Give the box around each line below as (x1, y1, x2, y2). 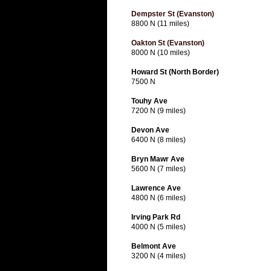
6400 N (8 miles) (131, 135, 186, 145)
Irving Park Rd (131, 213, 180, 222)
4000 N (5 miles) (131, 223, 186, 232)
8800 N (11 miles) (131, 19, 189, 28)
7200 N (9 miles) (131, 106, 186, 116)
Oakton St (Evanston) (131, 39, 204, 48)
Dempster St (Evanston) (131, 10, 214, 19)
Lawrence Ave (131, 184, 181, 193)
